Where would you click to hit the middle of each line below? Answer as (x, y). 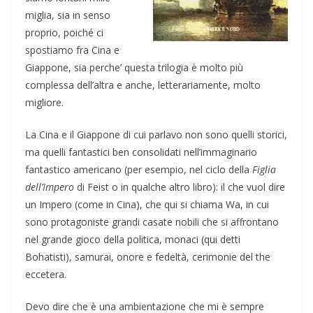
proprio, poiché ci (64, 32)
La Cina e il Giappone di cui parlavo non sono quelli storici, (156, 134)
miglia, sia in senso (68, 15)
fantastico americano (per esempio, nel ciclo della (139, 169)
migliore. (44, 102)
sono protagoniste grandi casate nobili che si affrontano (152, 221)
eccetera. (46, 274)
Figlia (264, 169)
